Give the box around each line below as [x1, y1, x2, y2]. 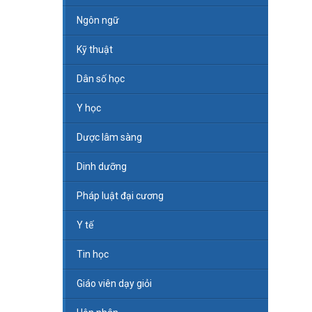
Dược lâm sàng [76, 132, 142, 143]
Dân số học [76, 73, 125, 85]
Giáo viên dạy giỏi [76, 278, 152, 290]
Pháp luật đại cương [76, 190, 164, 202]
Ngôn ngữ [76, 15, 119, 26]
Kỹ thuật [76, 44, 113, 56]
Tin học [76, 249, 109, 260]
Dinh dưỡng [76, 161, 127, 173]
